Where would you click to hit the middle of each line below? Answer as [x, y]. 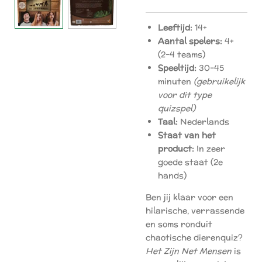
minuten [176, 81]
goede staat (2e [190, 162]
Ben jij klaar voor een [189, 197]
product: [176, 149]
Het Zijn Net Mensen [189, 251]
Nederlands [204, 122]
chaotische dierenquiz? [194, 237]
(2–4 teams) [182, 54]
